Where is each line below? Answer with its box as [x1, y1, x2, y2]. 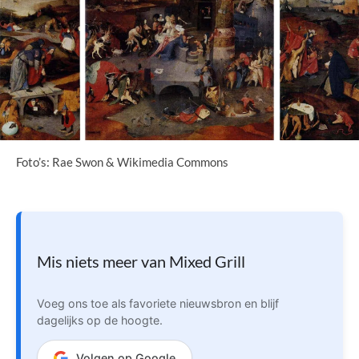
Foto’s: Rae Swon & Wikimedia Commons [16, 155, 228, 170]
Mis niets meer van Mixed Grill [37, 252, 245, 272]
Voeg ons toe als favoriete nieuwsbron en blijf [37, 296, 279, 311]
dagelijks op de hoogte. [37, 313, 163, 328]
